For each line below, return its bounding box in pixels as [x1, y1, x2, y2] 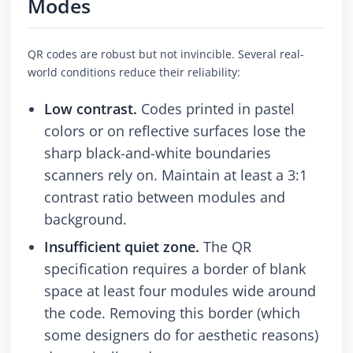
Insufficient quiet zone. [44, 237, 199, 257]
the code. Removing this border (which [44, 303, 300, 323]
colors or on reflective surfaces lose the [44, 121, 306, 141]
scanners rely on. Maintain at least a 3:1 [44, 165, 307, 185]
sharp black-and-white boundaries [44, 143, 271, 163]
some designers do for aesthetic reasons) [44, 325, 318, 345]
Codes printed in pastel [137, 99, 295, 119]
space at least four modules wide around [44, 281, 316, 301]
